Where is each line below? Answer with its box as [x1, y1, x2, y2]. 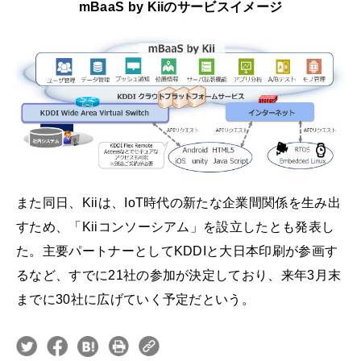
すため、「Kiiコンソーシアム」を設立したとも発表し [16, 219, 335, 234]
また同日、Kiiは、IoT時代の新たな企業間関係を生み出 [16, 195, 341, 210]
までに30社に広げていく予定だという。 [16, 292, 255, 306]
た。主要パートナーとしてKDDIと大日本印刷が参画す [16, 243, 338, 258]
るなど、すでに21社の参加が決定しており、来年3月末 [16, 268, 342, 282]
